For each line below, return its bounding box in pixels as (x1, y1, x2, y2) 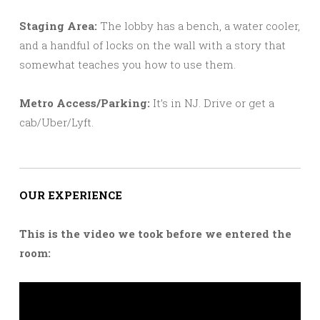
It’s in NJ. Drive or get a (153, 96, 274, 111)
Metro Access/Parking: (19, 96, 153, 111)
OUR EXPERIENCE (19, 188, 122, 203)
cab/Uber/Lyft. (19, 115, 94, 130)
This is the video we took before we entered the (19, 226, 291, 241)
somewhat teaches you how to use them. (19, 57, 236, 72)
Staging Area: (19, 19, 97, 34)
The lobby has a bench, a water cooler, (97, 19, 300, 34)
